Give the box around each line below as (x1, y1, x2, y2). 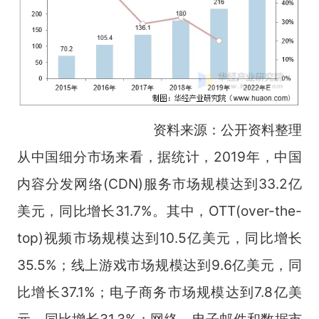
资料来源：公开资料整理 (153, 120, 303, 138)
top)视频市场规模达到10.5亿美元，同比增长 (16, 229, 303, 246)
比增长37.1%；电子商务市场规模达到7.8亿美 (16, 283, 303, 300)
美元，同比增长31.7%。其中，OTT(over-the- (16, 202, 303, 219)
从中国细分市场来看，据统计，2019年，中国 (16, 147, 303, 165)
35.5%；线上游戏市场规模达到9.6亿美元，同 (16, 256, 303, 273)
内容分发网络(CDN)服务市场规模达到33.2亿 (16, 174, 303, 192)
